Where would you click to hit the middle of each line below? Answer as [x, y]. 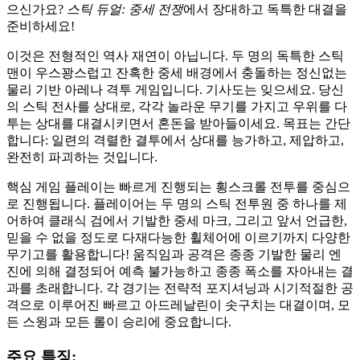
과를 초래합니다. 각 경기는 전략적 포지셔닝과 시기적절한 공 [180, 288]
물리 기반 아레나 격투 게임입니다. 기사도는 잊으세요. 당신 [175, 89]
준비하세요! [41, 26]
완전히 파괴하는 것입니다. [82, 157]
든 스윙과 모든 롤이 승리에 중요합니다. [119, 321]
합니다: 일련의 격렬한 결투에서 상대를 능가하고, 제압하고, [175, 140]
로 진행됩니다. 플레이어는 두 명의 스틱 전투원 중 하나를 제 [177, 203]
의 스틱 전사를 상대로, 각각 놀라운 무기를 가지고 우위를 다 [177, 106]
